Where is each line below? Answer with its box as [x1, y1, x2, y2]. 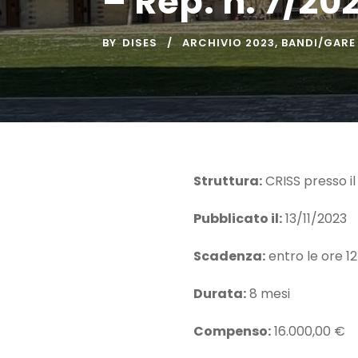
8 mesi [246, 284, 290, 304]
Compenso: [193, 322, 271, 341]
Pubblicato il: [193, 209, 282, 229]
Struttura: [193, 172, 262, 191]
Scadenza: [193, 247, 265, 266]
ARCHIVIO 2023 [182, 35, 275, 51]
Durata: [193, 284, 246, 304]
